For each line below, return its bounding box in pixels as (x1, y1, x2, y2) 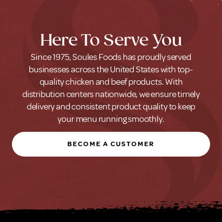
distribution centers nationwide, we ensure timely (22, 89, 200, 100)
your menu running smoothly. (57, 113, 165, 125)
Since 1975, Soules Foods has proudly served (31, 52, 191, 63)
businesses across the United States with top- (29, 64, 193, 75)
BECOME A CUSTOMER (67, 140, 155, 149)
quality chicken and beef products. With (39, 76, 183, 88)
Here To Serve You (40, 31, 182, 51)
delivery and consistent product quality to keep (26, 101, 196, 112)
